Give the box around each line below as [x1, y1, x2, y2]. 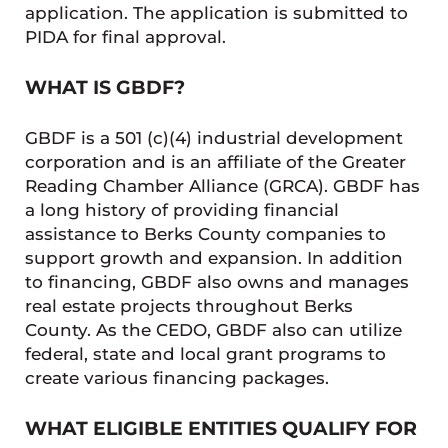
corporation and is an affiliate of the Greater [24, 151, 406, 172]
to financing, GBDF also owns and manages [24, 271, 409, 292]
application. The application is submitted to [24, 2, 408, 23]
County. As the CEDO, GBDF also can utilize [24, 319, 402, 340]
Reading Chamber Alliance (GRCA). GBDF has [24, 175, 420, 196]
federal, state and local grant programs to [24, 343, 386, 364]
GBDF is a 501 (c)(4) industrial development [24, 127, 403, 148]
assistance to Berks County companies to [24, 223, 386, 244]
